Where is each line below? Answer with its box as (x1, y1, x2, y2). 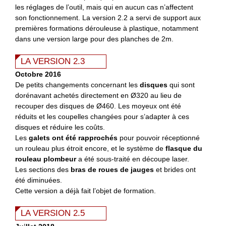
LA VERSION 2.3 (21, 56, 85, 66)
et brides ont (154, 165, 196, 174)
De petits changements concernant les (15, 81, 140, 89)
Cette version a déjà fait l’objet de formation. (15, 187, 156, 195)
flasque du (165, 144, 202, 153)
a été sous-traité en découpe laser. (76, 155, 189, 163)
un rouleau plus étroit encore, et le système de (15, 144, 165, 153)
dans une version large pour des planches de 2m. (15, 34, 174, 43)
